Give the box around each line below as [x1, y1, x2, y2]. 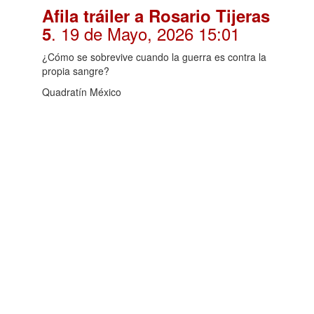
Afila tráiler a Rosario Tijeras [42, 3, 270, 27]
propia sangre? [42, 63, 109, 78]
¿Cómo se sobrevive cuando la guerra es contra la [42, 49, 266, 64]
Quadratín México [42, 84, 121, 99]
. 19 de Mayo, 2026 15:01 [51, 20, 240, 46]
